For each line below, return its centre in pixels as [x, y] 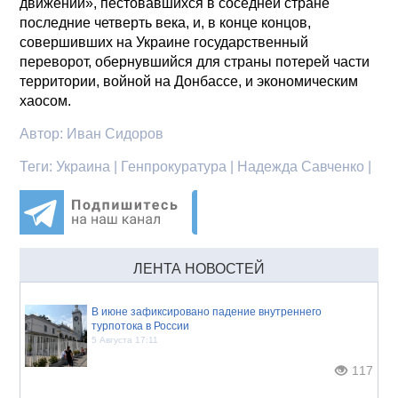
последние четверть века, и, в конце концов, [166, 22]
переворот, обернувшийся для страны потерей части [195, 61]
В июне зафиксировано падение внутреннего [207, 311]
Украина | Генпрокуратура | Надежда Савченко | [214, 166]
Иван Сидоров [115, 133]
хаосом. [46, 100]
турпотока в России [141, 326]
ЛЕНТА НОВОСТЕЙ [199, 268]
